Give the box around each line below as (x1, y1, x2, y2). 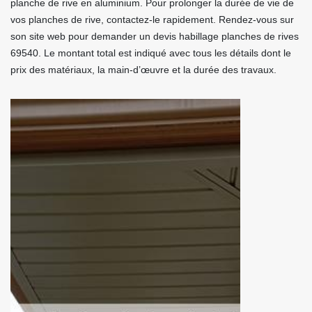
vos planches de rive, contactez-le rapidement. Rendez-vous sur (10, 14, 294, 25)
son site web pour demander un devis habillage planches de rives (10, 31, 299, 42)
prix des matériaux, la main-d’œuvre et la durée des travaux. (10, 64, 276, 75)
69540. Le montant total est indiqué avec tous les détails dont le (10, 47, 291, 58)
